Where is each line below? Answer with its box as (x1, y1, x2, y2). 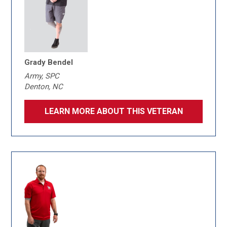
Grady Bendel (24, 58, 73, 67)
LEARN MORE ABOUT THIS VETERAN (44, 106, 183, 116)
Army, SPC (24, 71, 60, 81)
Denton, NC (24, 82, 63, 91)
